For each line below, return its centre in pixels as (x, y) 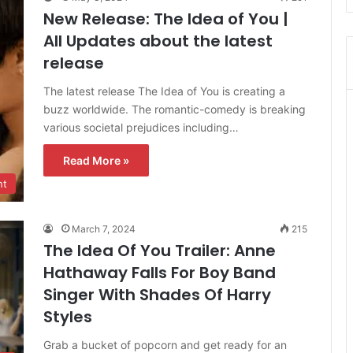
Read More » (96, 160)
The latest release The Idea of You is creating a (164, 91)
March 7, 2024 (104, 229)
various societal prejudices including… (141, 127)
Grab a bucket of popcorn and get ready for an (165, 344)
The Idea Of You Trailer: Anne (160, 250)
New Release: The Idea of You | (166, 19)
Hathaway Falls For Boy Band (160, 272)
